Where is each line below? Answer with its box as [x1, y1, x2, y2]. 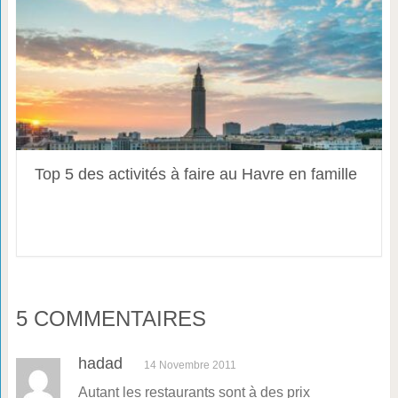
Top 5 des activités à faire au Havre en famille [34, 164, 357, 183]
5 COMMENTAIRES [15, 306, 206, 330]
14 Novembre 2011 [143, 358, 236, 371]
